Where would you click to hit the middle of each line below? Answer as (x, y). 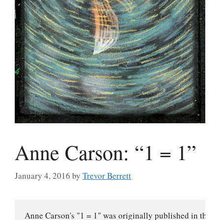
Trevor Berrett (107, 176)
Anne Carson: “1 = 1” (106, 152)
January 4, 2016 (42, 176)
